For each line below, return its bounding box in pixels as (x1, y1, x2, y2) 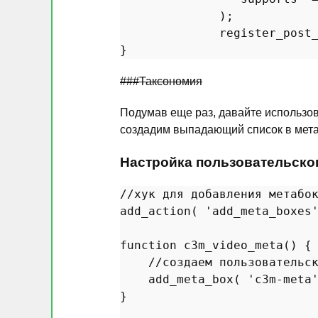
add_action (120, 204, 191, 218)
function (120, 238, 177, 252)
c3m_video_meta (184, 238, 283, 252)
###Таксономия (120, 75, 202, 87)
